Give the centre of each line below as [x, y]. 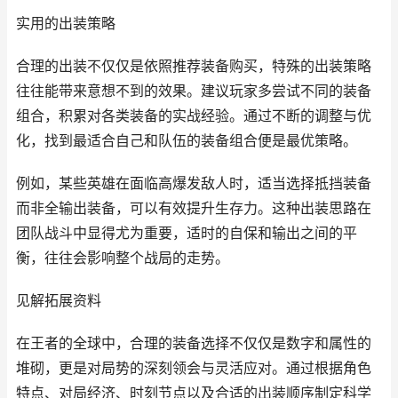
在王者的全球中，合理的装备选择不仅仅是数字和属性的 [194, 343]
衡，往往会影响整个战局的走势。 [123, 258]
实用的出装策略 [66, 24]
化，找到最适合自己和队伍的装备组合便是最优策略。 [187, 141]
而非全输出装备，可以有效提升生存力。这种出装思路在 [194, 208]
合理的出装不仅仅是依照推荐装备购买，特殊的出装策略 [194, 66]
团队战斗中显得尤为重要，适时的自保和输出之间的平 [187, 233]
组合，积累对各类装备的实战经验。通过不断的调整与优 [194, 116]
